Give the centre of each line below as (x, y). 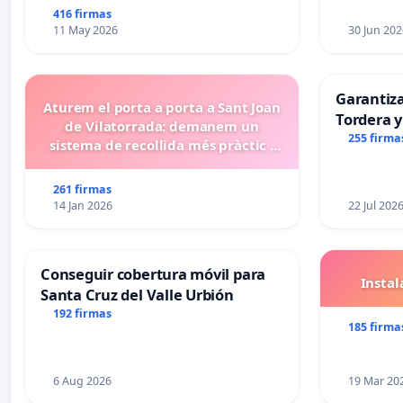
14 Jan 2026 (82, 206)
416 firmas (82, 14)
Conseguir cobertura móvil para (153, 274)
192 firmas (82, 313)
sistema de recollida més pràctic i (162, 145)
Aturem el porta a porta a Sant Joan (162, 107)
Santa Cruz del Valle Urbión (137, 295)
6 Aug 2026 (82, 381)
